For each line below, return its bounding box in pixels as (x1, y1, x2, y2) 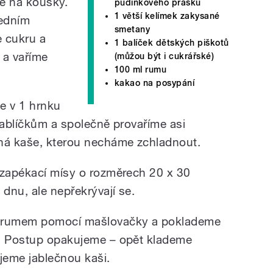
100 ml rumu (115, 64, 167, 74)
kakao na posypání (115, 77, 195, 88)
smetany (115, 24, 151, 34)
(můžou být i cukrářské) (115, 51, 214, 61)
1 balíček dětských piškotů (115, 37, 229, 48)
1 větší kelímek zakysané (115, 10, 220, 21)
